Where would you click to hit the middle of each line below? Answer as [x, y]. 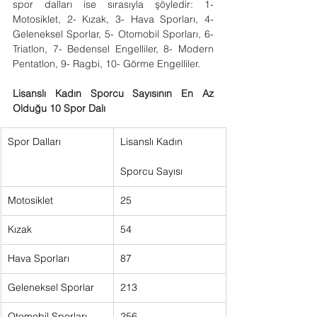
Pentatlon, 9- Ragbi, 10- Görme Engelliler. [106, 64]
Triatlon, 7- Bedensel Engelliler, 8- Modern [113, 49]
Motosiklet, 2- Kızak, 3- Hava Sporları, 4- [113, 19]
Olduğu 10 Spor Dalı [59, 108]
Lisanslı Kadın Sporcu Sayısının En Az [113, 93]
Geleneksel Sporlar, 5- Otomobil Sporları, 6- [113, 34]
